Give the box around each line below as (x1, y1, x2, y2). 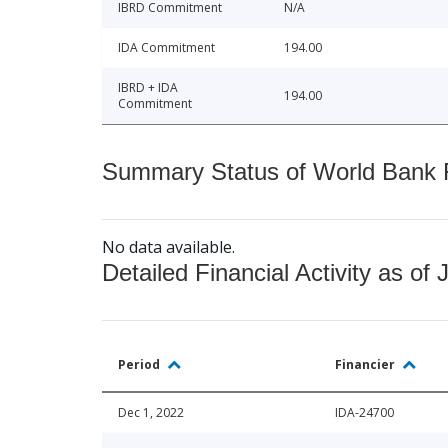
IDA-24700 (335, 404, 394, 422)
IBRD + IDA (118, 79, 178, 97)
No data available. (102, 236, 235, 259)
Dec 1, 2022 (118, 404, 184, 422)
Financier (335, 356, 398, 374)
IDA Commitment (118, 39, 215, 57)
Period (118, 356, 163, 374)
